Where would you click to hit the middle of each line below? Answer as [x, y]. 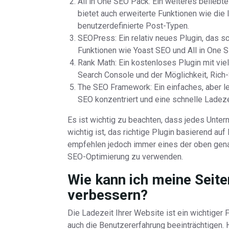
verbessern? [108, 195]
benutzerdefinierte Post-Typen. [133, 26]
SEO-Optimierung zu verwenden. [125, 157]
